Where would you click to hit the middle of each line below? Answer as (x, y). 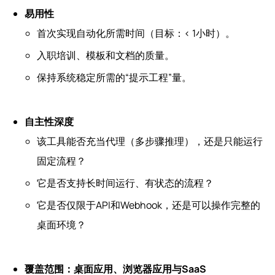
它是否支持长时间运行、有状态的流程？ (125, 183)
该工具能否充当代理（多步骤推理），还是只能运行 (150, 141)
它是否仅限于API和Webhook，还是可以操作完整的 (149, 205)
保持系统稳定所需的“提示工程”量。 (114, 77)
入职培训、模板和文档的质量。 (106, 55)
